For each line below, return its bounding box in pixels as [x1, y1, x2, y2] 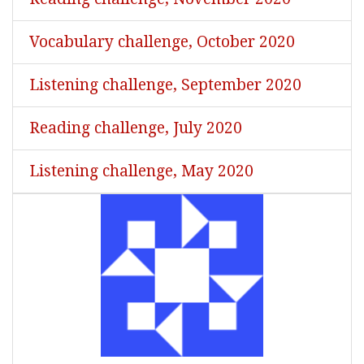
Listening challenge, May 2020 [29, 162, 253, 180]
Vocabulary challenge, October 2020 [29, 32, 295, 51]
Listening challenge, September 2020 [29, 76, 301, 94]
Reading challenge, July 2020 [29, 119, 242, 137]
